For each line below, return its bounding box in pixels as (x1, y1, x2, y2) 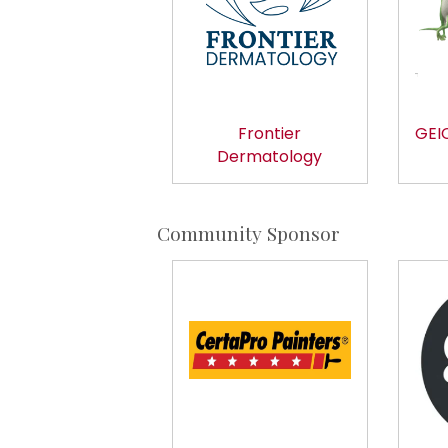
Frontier (238, 122, 302, 146)
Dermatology (217, 145, 323, 169)
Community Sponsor (157, 220, 340, 247)
